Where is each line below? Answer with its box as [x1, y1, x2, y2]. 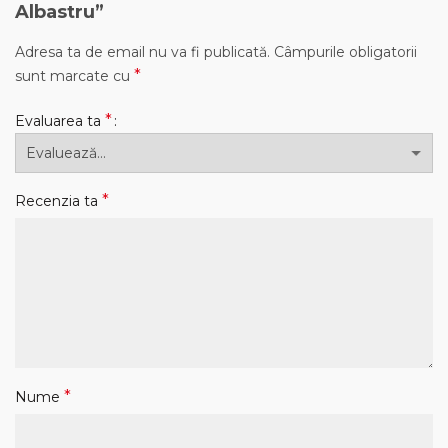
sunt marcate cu [15, 67, 134, 85]
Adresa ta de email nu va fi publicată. [15, 43, 270, 61]
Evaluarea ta [15, 112, 105, 130]
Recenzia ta [15, 192, 102, 210]
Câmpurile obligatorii [274, 43, 417, 61]
